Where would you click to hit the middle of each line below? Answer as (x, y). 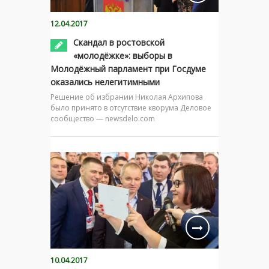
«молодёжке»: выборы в (123, 55)
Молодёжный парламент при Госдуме (128, 68)
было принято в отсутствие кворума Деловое (131, 107)
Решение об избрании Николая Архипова (127, 97)
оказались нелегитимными (105, 82)
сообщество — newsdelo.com (103, 118)
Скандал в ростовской (119, 42)
